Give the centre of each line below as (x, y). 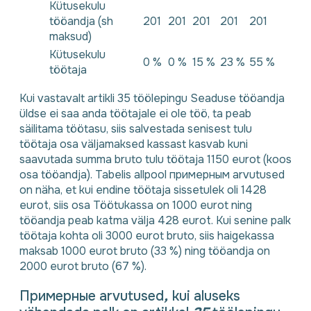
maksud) (70, 36)
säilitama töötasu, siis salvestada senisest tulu (136, 128)
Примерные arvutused (92, 296)
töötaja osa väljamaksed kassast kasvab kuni (134, 144)
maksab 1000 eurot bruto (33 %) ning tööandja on (145, 251)
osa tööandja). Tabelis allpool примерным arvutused (152, 174)
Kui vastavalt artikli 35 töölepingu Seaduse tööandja (152, 98)
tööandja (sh (81, 21)
